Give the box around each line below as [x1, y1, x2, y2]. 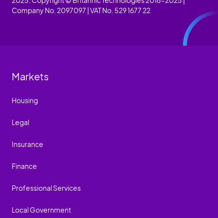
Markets [12, 70, 49, 82]
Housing [12, 95, 38, 105]
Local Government [12, 205, 71, 214]
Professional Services [12, 183, 81, 192]
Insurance [12, 139, 43, 148]
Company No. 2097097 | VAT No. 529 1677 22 [12, 5, 150, 15]
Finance [12, 161, 37, 170]
